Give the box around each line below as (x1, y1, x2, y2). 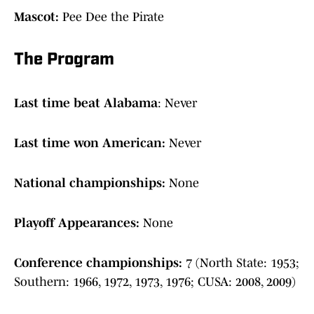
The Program (14, 52, 114, 69)
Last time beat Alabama (14, 96, 158, 111)
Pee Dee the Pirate (62, 10, 164, 25)
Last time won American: (14, 136, 169, 151)
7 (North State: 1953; (186, 256, 299, 271)
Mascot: (14, 10, 62, 25)
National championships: (14, 176, 169, 191)
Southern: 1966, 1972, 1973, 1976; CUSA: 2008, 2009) (14, 275, 296, 289)
